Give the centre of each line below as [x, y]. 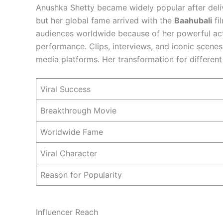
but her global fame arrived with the [105, 20]
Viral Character [69, 154]
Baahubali [193, 20]
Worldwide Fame [72, 132]
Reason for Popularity [81, 175]
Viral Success [65, 89]
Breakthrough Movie [78, 111]
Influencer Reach [67, 212]
